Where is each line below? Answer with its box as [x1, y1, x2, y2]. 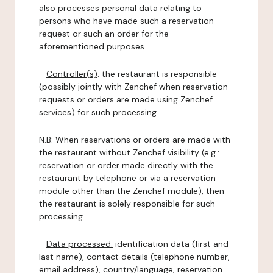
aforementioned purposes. [39, 41, 146, 52]
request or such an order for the [39, 28, 169, 39]
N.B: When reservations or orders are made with [39, 134, 230, 145]
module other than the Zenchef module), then [39, 185, 224, 196]
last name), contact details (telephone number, [39, 251, 230, 262]
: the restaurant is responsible [97, 68, 217, 79]
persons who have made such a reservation [39, 15, 214, 26]
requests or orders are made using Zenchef [39, 94, 213, 105]
